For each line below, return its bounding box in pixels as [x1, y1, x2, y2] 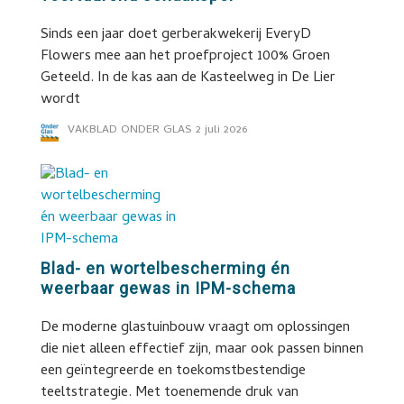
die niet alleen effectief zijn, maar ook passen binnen [40, 338, 363, 362]
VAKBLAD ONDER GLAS [67, 121, 192, 140]
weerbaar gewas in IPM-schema [40, 279, 296, 298]
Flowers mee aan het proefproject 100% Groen [40, 45, 330, 69]
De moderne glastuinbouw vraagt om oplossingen [40, 317, 350, 340]
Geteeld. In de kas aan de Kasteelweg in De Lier [40, 67, 335, 90]
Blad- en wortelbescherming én [40, 259, 290, 278]
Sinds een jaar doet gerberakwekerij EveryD [40, 23, 311, 47]
